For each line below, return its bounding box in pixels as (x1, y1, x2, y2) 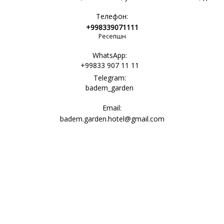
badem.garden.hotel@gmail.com (59, 114, 164, 123)
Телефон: (96, 11, 128, 21)
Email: (102, 103, 121, 112)
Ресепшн (98, 32, 126, 40)
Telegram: (93, 73, 126, 82)
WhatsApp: (92, 50, 127, 60)
